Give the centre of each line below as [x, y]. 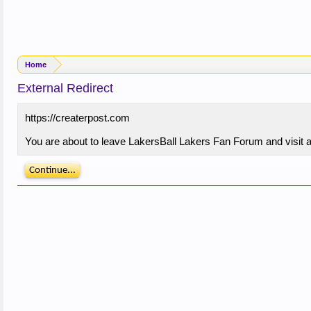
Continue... [52, 170]
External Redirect [65, 88]
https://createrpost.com [77, 118]
